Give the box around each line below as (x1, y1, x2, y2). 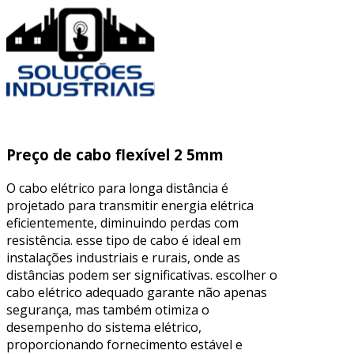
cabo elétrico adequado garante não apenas (6, 283, 267, 301)
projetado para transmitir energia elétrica (6, 196, 254, 214)
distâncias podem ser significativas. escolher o (6, 265, 277, 284)
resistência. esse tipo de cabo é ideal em (6, 231, 241, 249)
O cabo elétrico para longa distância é (6, 179, 228, 197)
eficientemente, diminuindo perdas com (6, 213, 239, 232)
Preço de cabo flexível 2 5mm (6, 145, 224, 165)
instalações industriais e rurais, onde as (6, 248, 240, 266)
